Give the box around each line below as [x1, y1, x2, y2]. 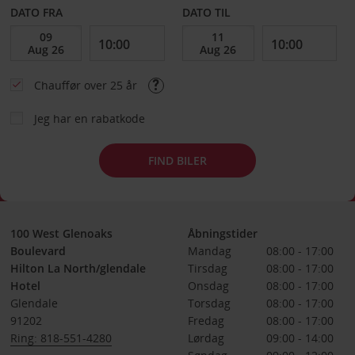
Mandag [187, 243, 231, 258]
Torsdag [187, 296, 231, 311]
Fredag [187, 313, 224, 328]
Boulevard [10, 243, 66, 258]
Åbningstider [187, 226, 258, 241]
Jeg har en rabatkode [33, 111, 145, 126]
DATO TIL [182, 5, 231, 20]
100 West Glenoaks [10, 226, 113, 241]
